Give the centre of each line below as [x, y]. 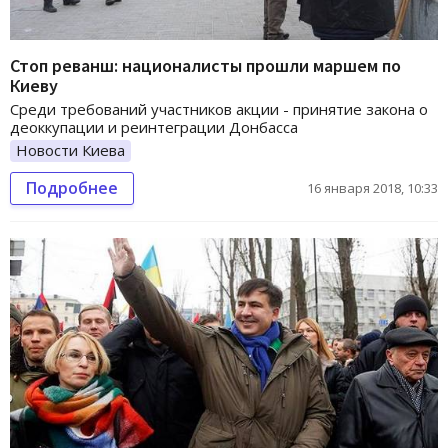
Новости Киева [70, 149]
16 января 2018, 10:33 [372, 187]
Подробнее [72, 187]
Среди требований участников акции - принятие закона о [219, 108]
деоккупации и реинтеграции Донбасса [154, 126]
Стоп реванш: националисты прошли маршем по [205, 65]
